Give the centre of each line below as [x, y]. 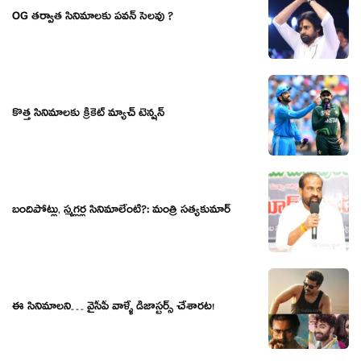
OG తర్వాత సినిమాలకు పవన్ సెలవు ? [93, 18]
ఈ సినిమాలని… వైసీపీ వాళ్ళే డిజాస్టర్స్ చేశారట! [113, 308]
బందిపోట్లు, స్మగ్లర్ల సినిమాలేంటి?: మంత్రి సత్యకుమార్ [121, 212]
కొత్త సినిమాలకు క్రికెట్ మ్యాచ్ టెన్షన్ [88, 115]
